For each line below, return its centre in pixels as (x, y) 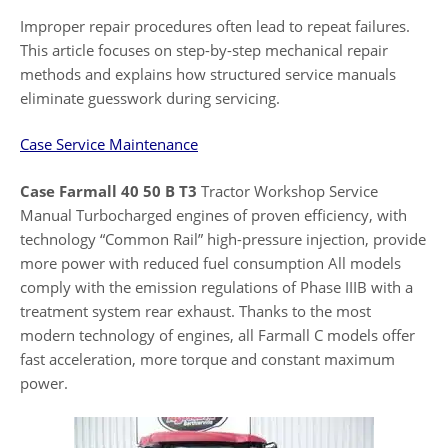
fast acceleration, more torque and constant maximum (207, 358)
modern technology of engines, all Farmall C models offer (217, 334)
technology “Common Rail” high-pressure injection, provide (223, 238)
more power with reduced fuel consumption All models (210, 262)
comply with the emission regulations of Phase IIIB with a (216, 286)
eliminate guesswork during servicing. (150, 97)
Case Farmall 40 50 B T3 (108, 190)
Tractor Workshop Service (287, 190)
